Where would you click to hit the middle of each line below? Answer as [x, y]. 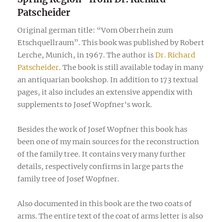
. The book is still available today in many [131, 67]
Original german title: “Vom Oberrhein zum [95, 30]
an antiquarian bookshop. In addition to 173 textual [108, 80]
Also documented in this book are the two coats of [105, 203]
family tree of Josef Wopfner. [68, 179]
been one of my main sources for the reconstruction [108, 141]
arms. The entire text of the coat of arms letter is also [110, 216]
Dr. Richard [175, 55]
